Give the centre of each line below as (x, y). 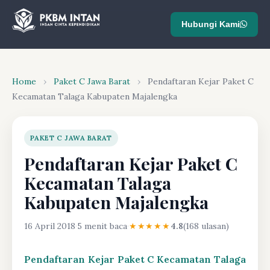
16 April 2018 (50, 226)
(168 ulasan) (206, 226)
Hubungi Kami (211, 24)
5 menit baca (102, 226)
